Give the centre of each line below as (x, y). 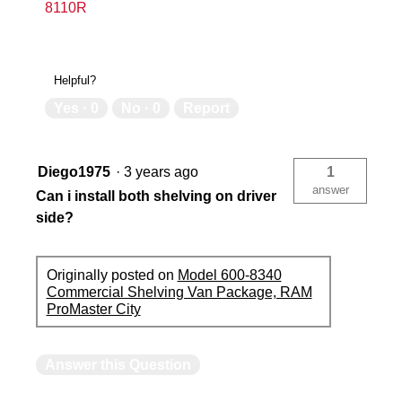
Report (206, 109)
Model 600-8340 (229, 275)
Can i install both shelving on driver (156, 197)
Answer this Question (118, 365)
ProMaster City (93, 309)
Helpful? (75, 81)
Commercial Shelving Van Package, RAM (179, 292)
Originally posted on (112, 275)
